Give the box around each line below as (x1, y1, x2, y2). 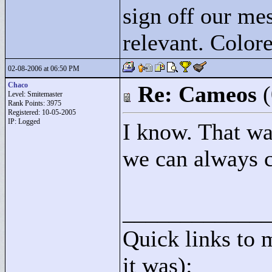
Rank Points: (8, 99, 47, 107)
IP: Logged (8, 117, 40, 126)
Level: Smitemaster (8, 90, 63, 98)
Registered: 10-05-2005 (8, 108, 76, 117)
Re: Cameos (138, 81, 257, 107)
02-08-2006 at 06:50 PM (8, 64, 80, 73)
